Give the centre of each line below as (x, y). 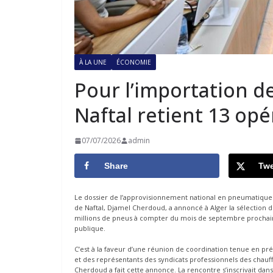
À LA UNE (93, 62)
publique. (90, 229)
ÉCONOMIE (134, 62)
